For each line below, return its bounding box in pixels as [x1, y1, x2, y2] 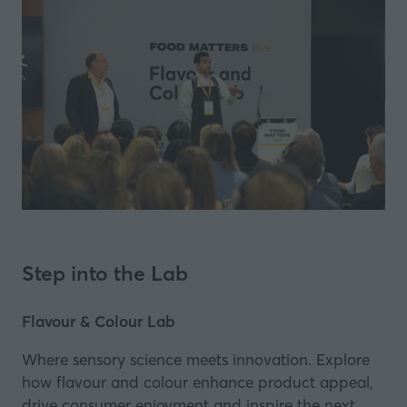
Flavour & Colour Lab [22, 311, 175, 331]
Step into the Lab [22, 260, 188, 286]
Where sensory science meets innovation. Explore [22, 350, 370, 370]
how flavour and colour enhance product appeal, [22, 372, 373, 392]
